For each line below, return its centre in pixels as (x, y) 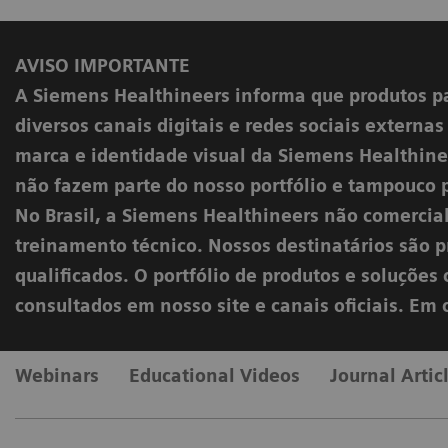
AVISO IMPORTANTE (102, 65)
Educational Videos (214, 375)
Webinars (57, 375)
